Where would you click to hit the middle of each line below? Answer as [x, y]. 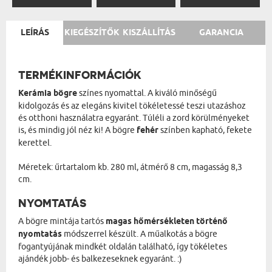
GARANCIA [221, 33]
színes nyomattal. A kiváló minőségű [147, 93]
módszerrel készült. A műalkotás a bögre [140, 234]
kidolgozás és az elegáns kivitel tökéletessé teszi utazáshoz [132, 106]
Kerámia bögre [48, 93]
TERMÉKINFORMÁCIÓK [80, 75]
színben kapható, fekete [205, 130]
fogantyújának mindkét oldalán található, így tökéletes [123, 246]
